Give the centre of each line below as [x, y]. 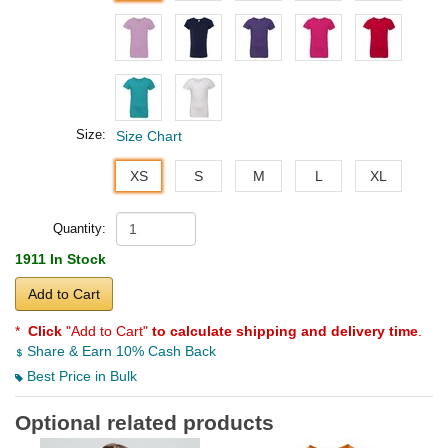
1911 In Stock [60, 259]
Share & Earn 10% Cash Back [119, 351]
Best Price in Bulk [80, 376]
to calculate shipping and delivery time [285, 331]
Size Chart [149, 136]
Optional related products [144, 423]
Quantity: [79, 229]
